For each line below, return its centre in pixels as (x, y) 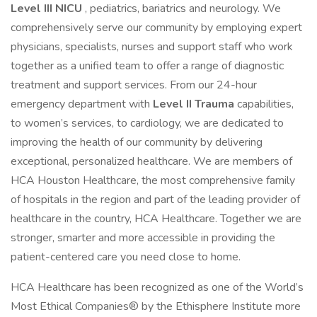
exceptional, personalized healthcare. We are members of (151, 161)
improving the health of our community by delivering (137, 142)
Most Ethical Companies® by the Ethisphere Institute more (156, 306)
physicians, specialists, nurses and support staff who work (152, 47)
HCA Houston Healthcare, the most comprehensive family (153, 180)
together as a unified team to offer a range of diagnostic (147, 66)
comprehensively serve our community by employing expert (156, 28)
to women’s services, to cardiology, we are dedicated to (147, 123)
